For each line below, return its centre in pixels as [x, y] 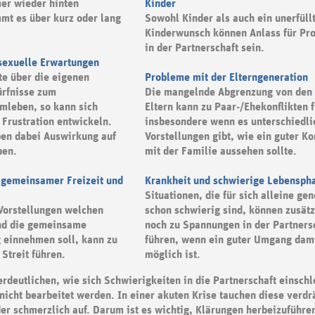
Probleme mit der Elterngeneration [226, 78]
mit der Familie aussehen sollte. [220, 152]
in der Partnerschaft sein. [204, 48]
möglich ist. [172, 255]
